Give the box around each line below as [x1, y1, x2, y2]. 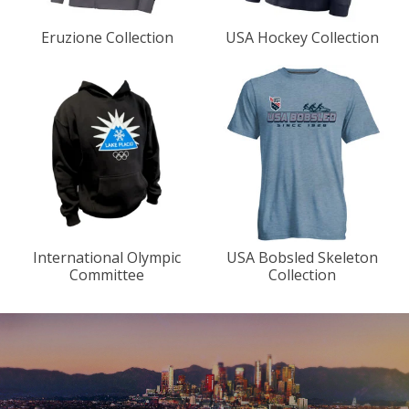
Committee [69, 264, 144, 285]
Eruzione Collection [40, 26, 173, 47]
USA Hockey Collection [225, 26, 379, 47]
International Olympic [33, 246, 181, 267]
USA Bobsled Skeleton [225, 246, 378, 267]
